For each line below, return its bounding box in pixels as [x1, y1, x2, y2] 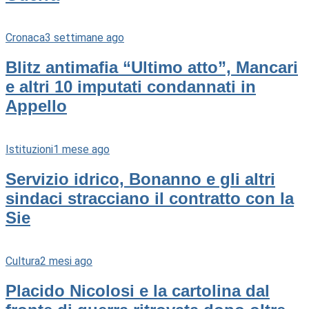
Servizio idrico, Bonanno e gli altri [6, 170, 275, 189]
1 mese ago [53, 143, 110, 157]
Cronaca [6, 31, 45, 45]
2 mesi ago [40, 255, 92, 268]
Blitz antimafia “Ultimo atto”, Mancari [6, 58, 298, 77]
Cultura [6, 255, 40, 268]
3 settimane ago [45, 31, 124, 45]
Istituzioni [6, 143, 53, 157]
